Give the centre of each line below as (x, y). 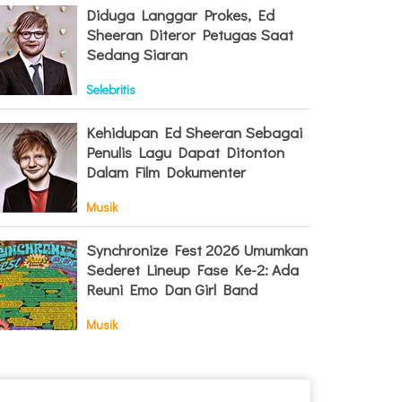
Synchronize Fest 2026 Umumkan (197, 250)
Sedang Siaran (137, 54)
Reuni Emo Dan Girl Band (172, 289)
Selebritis (111, 89)
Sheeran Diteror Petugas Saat (190, 35)
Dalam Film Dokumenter (166, 172)
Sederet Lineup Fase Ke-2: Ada (192, 270)
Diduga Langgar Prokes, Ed (180, 15)
